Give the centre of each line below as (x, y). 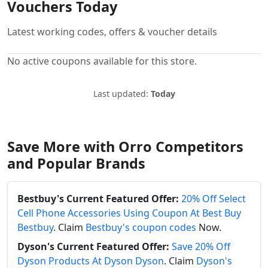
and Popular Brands (76, 164)
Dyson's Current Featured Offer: (93, 247)
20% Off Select (214, 199)
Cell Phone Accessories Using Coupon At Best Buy (129, 213)
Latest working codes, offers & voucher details (112, 32)
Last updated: (122, 94)
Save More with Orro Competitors (125, 147)
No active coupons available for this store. (102, 61)
